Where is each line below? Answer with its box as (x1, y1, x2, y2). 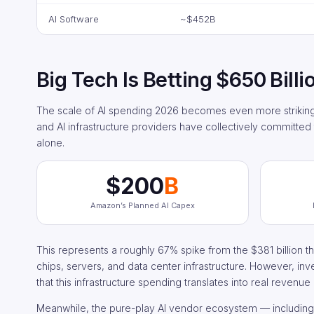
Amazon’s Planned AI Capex (90, 200, 195, 210)
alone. (36, 137, 64, 149)
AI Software (48, 13, 99, 25)
